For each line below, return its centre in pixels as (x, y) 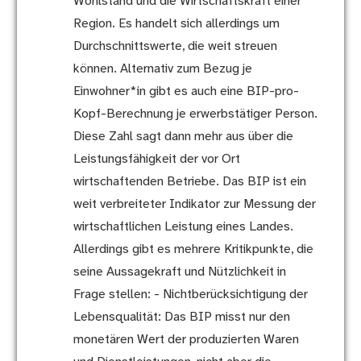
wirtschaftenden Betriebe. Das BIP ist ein (189, 182)
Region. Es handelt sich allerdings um (176, 24)
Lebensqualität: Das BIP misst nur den (181, 317)
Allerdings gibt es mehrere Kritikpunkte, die (193, 250)
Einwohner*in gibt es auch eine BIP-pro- (186, 92)
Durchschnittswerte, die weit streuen (175, 47)
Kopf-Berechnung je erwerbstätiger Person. (195, 114)
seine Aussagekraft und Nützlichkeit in (179, 272)
